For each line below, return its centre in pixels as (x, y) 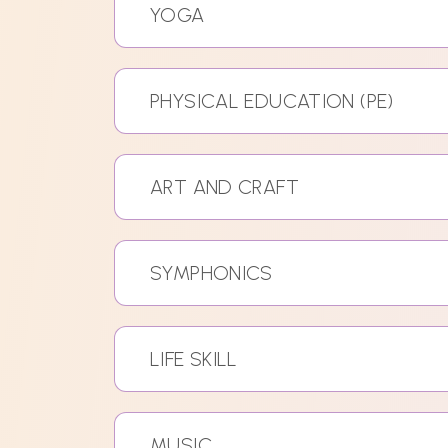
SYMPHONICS (211, 273)
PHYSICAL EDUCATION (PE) (271, 101)
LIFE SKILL (193, 359)
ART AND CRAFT (224, 187)
